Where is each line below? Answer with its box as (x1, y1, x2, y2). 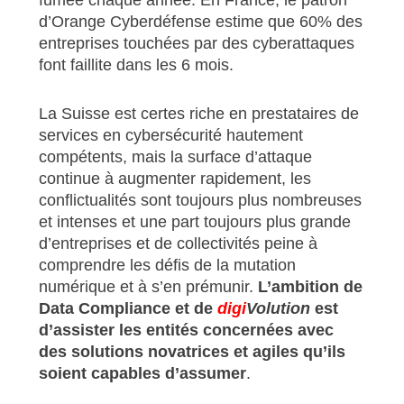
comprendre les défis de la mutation (38, 255, 296, 274)
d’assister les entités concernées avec (38, 320, 334, 339)
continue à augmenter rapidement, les (38, 169, 311, 188)
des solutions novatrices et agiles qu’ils (38, 342, 345, 361)
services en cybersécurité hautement (38, 125, 303, 144)
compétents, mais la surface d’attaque (38, 147, 312, 166)
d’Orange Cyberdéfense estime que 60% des (38, 12, 363, 31)
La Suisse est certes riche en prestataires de (38, 104, 359, 123)
